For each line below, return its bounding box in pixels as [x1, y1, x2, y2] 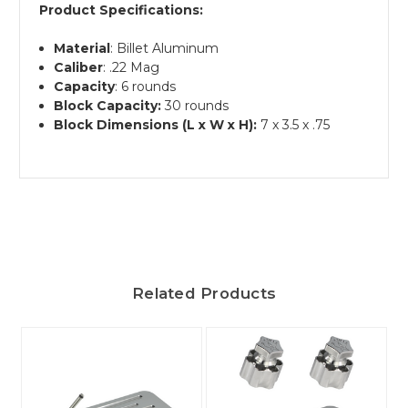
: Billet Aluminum [110, 39, 219, 56]
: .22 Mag [103, 58, 160, 76]
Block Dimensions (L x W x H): [54, 116, 258, 133]
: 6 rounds [115, 77, 177, 95]
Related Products [132, 283, 276, 302]
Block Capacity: [54, 97, 162, 114]
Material [54, 39, 111, 56]
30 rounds [161, 97, 229, 114]
